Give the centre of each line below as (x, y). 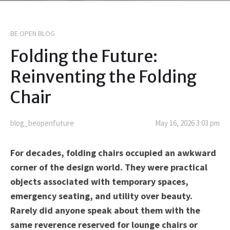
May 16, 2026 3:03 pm (187, 123)
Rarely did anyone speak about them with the (105, 210)
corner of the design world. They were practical (109, 167)
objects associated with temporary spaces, (99, 181)
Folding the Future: (84, 56)
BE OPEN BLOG (33, 33)
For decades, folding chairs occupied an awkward (113, 153)
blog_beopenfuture (42, 123)
